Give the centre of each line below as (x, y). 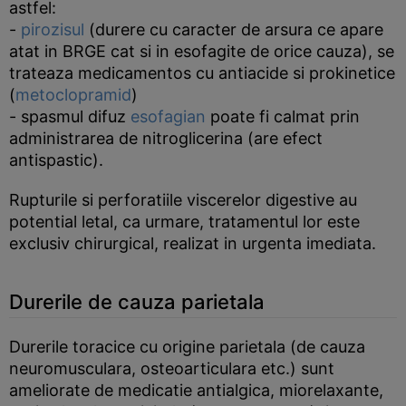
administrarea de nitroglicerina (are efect (166, 138)
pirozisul (53, 29)
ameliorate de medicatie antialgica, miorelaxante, (196, 390)
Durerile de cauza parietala (137, 302)
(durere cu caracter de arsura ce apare (234, 29)
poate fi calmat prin (283, 116)
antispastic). (56, 160)
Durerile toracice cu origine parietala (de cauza (187, 347)
